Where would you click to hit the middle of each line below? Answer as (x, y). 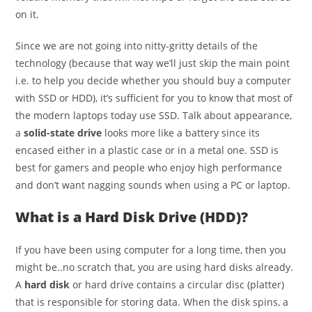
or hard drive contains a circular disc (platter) (177, 284)
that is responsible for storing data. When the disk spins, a (152, 302)
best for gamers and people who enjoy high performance (149, 167)
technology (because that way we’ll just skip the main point (153, 63)
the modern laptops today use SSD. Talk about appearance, (154, 115)
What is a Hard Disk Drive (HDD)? (132, 217)
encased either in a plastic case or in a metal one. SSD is (147, 150)
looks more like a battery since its (181, 132)
